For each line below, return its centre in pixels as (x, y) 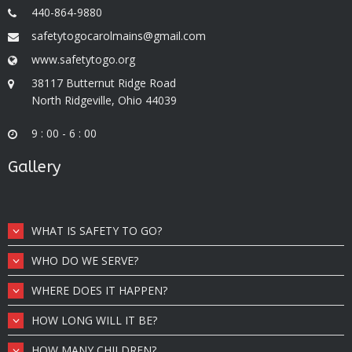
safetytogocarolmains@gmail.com (119, 36)
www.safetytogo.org (83, 59)
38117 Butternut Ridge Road (104, 83)
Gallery (34, 167)
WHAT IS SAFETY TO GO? (97, 231)
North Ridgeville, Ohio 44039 (104, 100)
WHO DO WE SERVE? (85, 260)
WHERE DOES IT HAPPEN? (99, 290)
